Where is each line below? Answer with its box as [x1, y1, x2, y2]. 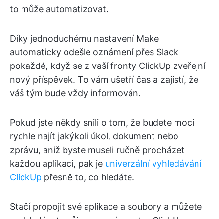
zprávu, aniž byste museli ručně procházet [10, 144, 185, 155]
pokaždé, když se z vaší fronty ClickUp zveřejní [10, 60, 205, 71]
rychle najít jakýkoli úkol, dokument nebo [10, 131, 178, 141]
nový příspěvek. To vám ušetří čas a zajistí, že [10, 74, 198, 85]
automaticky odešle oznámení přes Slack [10, 46, 178, 57]
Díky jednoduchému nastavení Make [10, 33, 159, 44]
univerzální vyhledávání [105, 158, 201, 169]
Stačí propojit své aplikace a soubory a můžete [10, 201, 202, 212]
